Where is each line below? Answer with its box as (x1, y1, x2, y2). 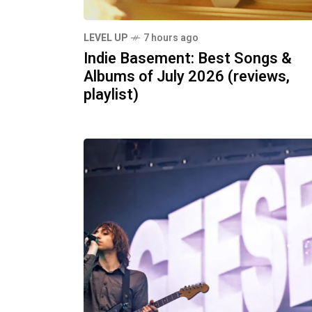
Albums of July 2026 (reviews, (84, 65, 290, 88)
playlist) (84, 84, 139, 107)
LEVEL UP (84, 31, 127, 46)
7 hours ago (143, 31, 198, 46)
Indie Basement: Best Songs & (84, 47, 292, 70)
